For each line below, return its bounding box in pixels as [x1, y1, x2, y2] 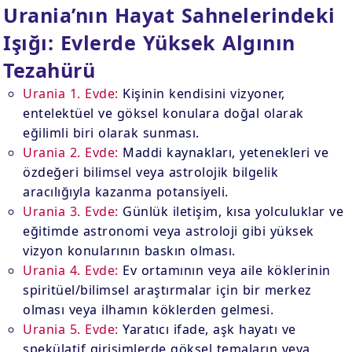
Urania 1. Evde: [23, 85, 119, 102]
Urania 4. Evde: [23, 262, 119, 279]
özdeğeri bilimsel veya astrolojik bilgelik [23, 163, 279, 181]
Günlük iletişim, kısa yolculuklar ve [118, 203, 344, 220]
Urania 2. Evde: [23, 144, 119, 161]
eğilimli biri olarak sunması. [23, 124, 200, 141]
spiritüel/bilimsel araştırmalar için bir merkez [23, 281, 312, 299]
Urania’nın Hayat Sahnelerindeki [3, 2, 335, 28]
